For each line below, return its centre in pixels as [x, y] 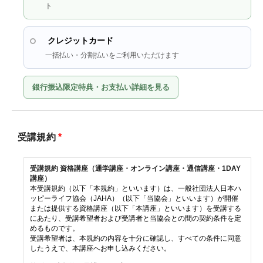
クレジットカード [80, 41]
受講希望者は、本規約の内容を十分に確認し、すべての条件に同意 [136, 238]
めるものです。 [55, 228]
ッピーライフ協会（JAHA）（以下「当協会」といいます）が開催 [134, 198]
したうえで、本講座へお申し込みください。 [100, 248]
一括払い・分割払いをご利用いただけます [112, 55]
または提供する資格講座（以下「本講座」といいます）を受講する [136, 208]
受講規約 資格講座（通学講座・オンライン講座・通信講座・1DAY [135, 168]
